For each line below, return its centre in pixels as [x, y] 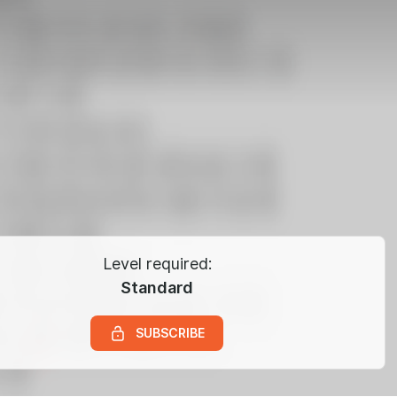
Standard [157, 288]
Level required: [157, 263]
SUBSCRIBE [170, 333]
